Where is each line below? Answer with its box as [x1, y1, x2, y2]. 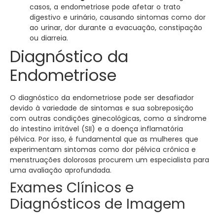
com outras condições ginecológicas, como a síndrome [10, 113, 207, 124]
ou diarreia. [30, 33, 68, 43]
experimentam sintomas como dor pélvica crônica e [10, 145, 196, 155]
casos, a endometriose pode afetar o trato [30, 2, 181, 12]
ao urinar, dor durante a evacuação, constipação [30, 23, 202, 33]
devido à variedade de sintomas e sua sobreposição [10, 103, 193, 113]
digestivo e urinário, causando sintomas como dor [30, 12, 206, 23]
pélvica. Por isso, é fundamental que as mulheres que [10, 134, 198, 145]
